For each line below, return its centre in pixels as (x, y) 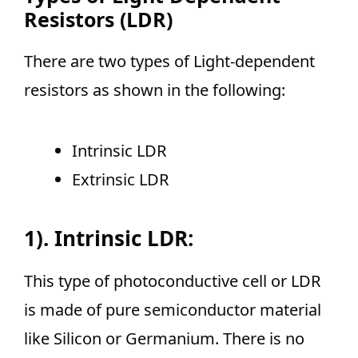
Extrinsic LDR (120, 180)
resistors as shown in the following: (155, 90)
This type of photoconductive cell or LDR (172, 281)
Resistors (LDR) (98, 20)
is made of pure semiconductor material (173, 310)
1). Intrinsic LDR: (109, 239)
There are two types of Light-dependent (169, 62)
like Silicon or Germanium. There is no (164, 339)
